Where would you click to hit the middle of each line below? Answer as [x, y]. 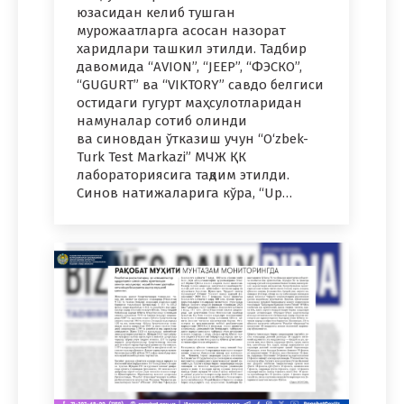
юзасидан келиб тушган [156, 13]
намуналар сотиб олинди [162, 121]
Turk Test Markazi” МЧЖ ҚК [161, 157]
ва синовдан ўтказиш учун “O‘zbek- [193, 139]
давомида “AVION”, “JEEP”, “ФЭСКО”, [189, 67]
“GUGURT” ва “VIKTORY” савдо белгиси [200, 85]
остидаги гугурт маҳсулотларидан [189, 103]
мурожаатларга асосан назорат [181, 31]
